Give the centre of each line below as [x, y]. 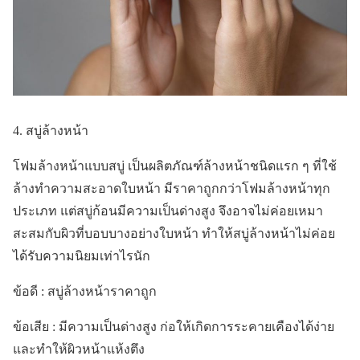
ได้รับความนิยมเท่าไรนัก [83, 256]
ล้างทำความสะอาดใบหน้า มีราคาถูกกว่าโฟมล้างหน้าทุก [172, 188]
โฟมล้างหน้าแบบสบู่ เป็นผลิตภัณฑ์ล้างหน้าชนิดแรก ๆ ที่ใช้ [175, 166]
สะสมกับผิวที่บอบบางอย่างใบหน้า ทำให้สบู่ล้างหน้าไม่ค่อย [174, 233]
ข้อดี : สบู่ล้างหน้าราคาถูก [86, 291]
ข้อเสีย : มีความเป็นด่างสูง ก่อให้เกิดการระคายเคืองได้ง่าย [174, 326]
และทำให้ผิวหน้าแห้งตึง [80, 349]
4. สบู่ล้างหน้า [52, 130]
